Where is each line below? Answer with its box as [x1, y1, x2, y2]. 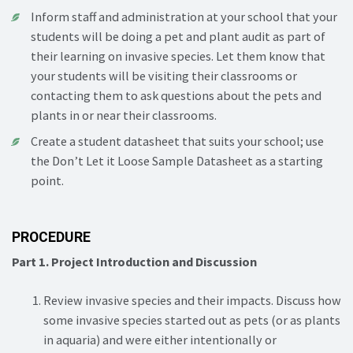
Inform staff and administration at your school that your [31, 8, 337, 24]
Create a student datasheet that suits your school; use [31, 132, 324, 149]
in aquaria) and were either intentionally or [43, 331, 277, 347]
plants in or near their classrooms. [31, 106, 217, 123]
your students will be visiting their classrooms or [31, 67, 297, 84]
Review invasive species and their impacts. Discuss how [43, 292, 341, 308]
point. [31, 172, 64, 188]
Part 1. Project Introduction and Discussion [12, 253, 257, 269]
